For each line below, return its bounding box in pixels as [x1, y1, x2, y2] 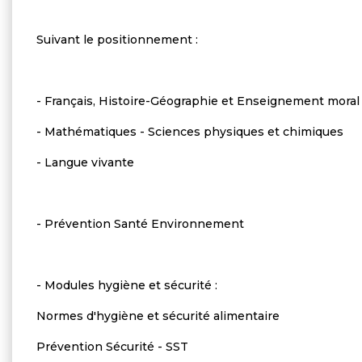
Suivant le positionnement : [36, 32, 198, 47]
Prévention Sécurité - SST [36, 339, 188, 354]
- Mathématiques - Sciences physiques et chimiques [36, 124, 343, 139]
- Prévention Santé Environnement [36, 216, 244, 231]
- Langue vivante [36, 154, 134, 170]
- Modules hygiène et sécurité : [36, 277, 217, 293]
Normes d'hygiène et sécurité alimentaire [36, 308, 280, 323]
